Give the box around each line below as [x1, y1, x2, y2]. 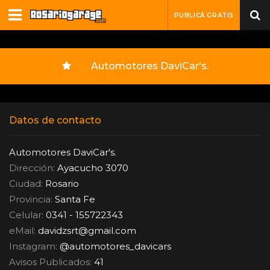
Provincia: [9, 193, 52, 205]
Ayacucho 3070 [55, 162, 128, 174]
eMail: [9, 225, 36, 236]
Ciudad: [9, 178, 43, 189]
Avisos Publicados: [9, 256, 94, 268]
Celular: [9, 209, 43, 221]
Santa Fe [52, 193, 95, 205]
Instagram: [9, 240, 57, 252]
